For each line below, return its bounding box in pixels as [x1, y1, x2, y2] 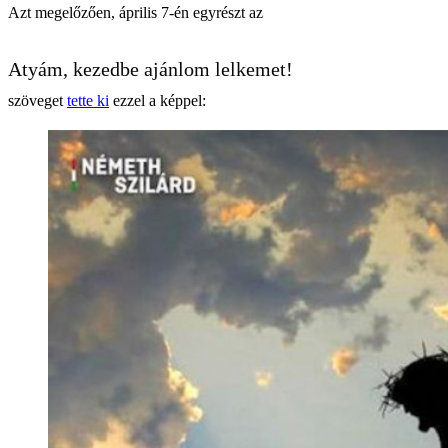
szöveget [8, 91, 67, 109]
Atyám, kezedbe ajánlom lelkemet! [8, 57, 293, 80]
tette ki [67, 91, 109, 109]
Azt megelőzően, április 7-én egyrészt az [8, 3, 263, 21]
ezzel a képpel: [109, 91, 206, 109]
